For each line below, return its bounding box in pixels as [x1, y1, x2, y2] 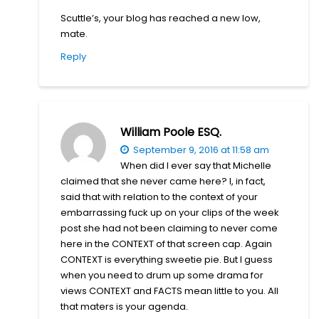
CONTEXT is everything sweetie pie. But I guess [61, 252, 273, 266]
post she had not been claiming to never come [61, 221, 278, 235]
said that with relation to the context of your [61, 189, 258, 204]
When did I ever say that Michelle [120, 158, 271, 172]
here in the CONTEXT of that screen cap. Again [61, 236, 272, 251]
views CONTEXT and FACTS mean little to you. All [61, 283, 278, 298]
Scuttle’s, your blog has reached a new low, [61, 11, 261, 25]
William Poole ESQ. [120, 123, 221, 140]
